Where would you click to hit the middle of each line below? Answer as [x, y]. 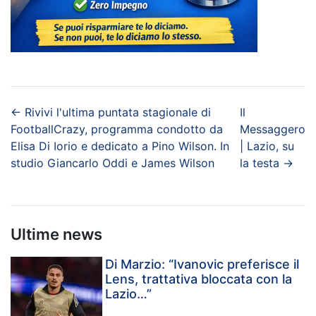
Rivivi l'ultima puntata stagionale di [118, 112]
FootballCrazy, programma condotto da [117, 129]
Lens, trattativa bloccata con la [199, 279]
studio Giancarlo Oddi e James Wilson [113, 163]
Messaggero [273, 129]
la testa [260, 163]
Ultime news [56, 234]
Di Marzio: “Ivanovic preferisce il [202, 264]
